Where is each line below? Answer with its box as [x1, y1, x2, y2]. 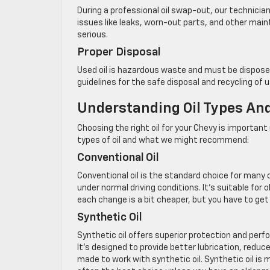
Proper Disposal [77, 47, 160, 58]
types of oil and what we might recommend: [77, 136, 249, 145]
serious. [77, 31, 108, 40]
